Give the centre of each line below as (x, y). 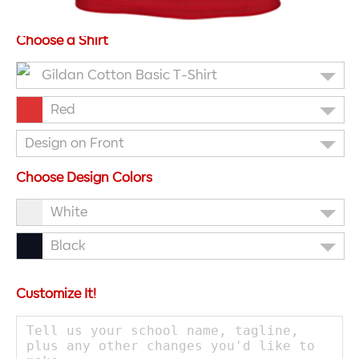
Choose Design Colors (84, 178)
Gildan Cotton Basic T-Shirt (129, 76)
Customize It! (56, 294)
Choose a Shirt (62, 41)
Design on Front (75, 144)
